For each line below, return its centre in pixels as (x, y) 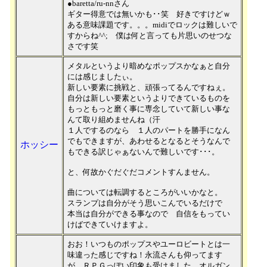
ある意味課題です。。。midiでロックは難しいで (152, 25)
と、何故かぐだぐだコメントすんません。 (141, 172)
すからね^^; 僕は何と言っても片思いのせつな (150, 35)
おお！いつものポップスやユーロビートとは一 (149, 244)
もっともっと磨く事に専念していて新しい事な (149, 109)
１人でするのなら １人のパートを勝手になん (149, 130)
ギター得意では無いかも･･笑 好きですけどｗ (149, 14)
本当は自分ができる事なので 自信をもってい (149, 214)
